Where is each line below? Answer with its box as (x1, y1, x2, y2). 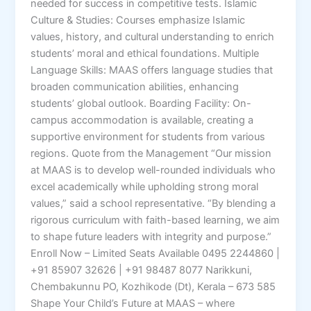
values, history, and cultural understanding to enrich (31, 30, 275, 43)
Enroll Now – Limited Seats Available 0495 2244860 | (31, 246, 280, 260)
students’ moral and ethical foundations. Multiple (31, 47, 260, 60)
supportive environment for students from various (31, 130, 266, 143)
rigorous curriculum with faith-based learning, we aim (31, 213, 280, 226)
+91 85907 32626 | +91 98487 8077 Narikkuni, (31, 263, 253, 276)
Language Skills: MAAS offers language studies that (31, 63, 274, 76)
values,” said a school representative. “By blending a (31, 196, 276, 210)
